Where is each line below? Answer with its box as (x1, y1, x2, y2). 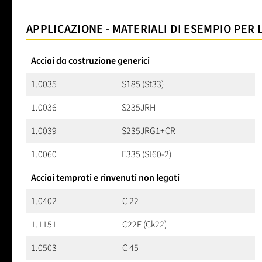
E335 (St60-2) (122, 148, 171, 161)
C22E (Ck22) (122, 218, 167, 232)
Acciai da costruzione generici (31, 54, 150, 68)
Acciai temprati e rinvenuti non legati (31, 171, 180, 185)
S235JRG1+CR (122, 125, 175, 138)
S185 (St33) (122, 78, 164, 91)
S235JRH (122, 101, 156, 115)
